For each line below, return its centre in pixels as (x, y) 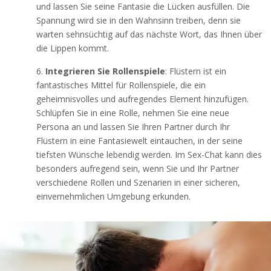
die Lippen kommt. (73, 48)
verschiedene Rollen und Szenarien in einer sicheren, (138, 182)
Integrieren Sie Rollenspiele (105, 71)
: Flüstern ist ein (196, 71)
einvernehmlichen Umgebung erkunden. (113, 196)
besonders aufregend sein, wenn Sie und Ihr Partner (138, 168)
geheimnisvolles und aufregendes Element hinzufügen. (142, 99)
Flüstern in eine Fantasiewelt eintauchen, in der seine (139, 140)
